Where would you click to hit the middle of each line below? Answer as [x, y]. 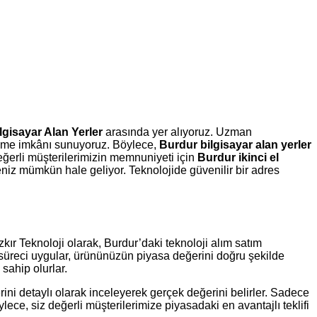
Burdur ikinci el [238, 157]
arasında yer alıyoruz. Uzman [177, 132]
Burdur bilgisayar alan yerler [235, 144]
